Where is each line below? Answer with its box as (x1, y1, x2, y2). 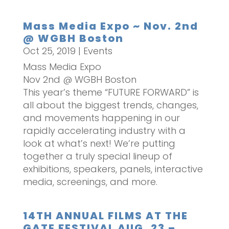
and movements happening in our (22, 111, 180, 124)
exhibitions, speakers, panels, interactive (22, 162, 203, 175)
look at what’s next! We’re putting (22, 136, 175, 150)
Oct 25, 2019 (22, 44, 76, 57)
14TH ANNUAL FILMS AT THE (22, 208, 188, 223)
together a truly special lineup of (22, 149, 172, 163)
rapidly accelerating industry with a (22, 124, 186, 137)
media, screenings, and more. (22, 175, 157, 188)
